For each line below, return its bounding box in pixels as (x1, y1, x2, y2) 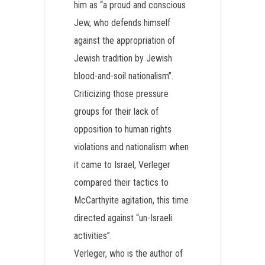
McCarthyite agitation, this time (74, 195, 189, 206)
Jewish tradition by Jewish (74, 53, 172, 64)
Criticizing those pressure (74, 88, 169, 99)
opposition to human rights (74, 124, 172, 135)
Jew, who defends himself (74, 17, 170, 28)
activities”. (74, 230, 112, 241)
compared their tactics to (74, 177, 169, 188)
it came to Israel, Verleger (74, 159, 170, 170)
